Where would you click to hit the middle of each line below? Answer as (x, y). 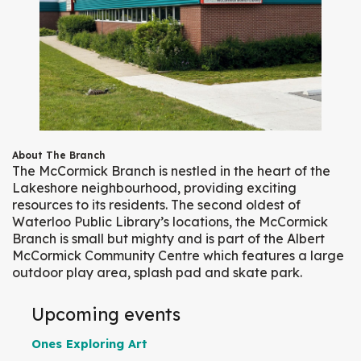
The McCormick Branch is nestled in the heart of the (171, 170)
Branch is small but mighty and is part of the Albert (168, 238)
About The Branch (59, 155)
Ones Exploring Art (89, 344)
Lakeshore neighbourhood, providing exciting (154, 187)
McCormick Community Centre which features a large (178, 255)
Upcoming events (106, 313)
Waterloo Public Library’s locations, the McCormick (170, 221)
